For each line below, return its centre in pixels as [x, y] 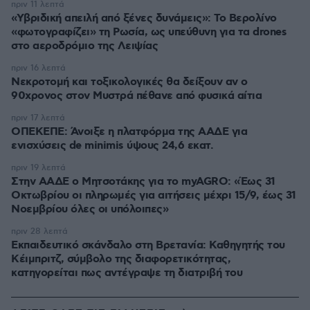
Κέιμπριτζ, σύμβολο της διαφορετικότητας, [121, 259]
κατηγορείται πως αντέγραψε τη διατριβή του [127, 273]
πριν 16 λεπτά [38, 69]
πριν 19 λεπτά [38, 168]
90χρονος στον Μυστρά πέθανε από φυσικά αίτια [136, 96]
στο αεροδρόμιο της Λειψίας [84, 46]
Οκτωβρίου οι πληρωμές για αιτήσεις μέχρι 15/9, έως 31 [154, 196]
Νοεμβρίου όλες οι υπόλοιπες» [90, 210]
